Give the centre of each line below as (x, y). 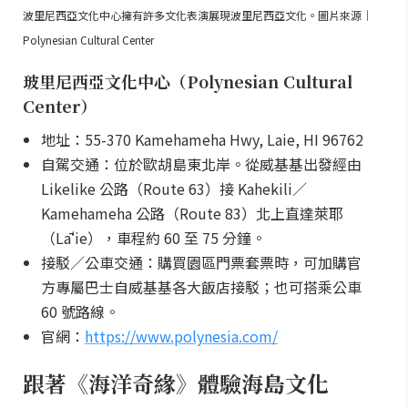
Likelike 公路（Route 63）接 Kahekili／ (174, 189)
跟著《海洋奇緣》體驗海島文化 (176, 383)
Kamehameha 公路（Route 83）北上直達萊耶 (192, 213)
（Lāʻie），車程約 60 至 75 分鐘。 (153, 238)
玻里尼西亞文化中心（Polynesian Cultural (188, 81)
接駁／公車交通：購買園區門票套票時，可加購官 (201, 262)
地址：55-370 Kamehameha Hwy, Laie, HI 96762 (202, 139)
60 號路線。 (80, 311)
